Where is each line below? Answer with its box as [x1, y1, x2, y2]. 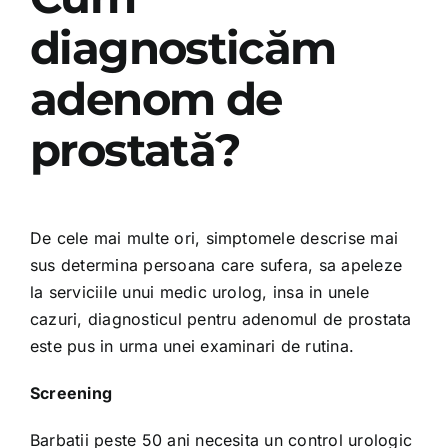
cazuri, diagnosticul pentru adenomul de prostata [29, 308, 412, 329]
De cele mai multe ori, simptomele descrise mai [29, 227, 399, 248]
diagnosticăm [29, 20, 336, 76]
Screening [29, 382, 113, 403]
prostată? [29, 122, 241, 178]
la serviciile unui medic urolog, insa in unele [29, 281, 370, 302]
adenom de [29, 71, 282, 127]
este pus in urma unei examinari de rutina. [29, 335, 355, 356]
